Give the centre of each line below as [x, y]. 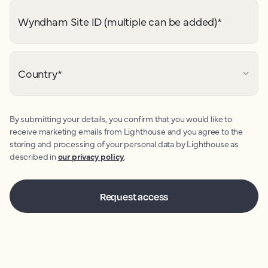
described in [34, 156]
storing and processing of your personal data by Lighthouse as [124, 144]
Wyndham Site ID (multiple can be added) [118, 21]
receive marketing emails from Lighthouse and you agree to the [127, 131]
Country [38, 73]
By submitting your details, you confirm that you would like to [121, 118]
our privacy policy [91, 156]
